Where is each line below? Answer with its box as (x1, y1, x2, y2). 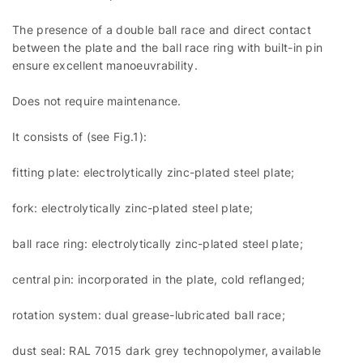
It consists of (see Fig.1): (12, 129, 147, 143)
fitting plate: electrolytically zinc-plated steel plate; (12, 164, 295, 179)
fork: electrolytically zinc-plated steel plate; (12, 200, 254, 215)
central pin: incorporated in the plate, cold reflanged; (12, 271, 305, 286)
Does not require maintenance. (12, 93, 181, 108)
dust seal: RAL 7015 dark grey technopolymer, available (12, 343, 322, 357)
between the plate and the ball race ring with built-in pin (12, 40, 323, 54)
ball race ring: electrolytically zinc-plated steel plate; (12, 236, 304, 250)
